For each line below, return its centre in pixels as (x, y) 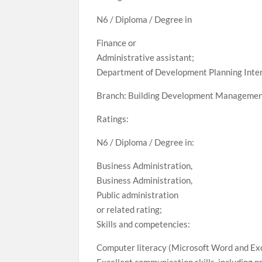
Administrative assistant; (146, 57)
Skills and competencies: (144, 224)
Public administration (138, 195)
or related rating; (130, 209)
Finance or (117, 43)
